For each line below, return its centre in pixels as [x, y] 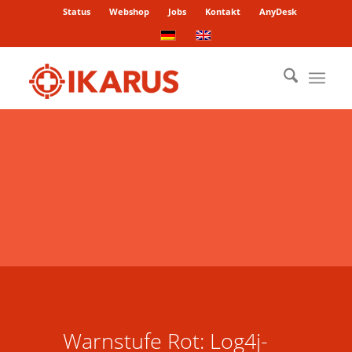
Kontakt [222, 11]
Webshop [129, 11]
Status [76, 11]
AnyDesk [278, 11]
